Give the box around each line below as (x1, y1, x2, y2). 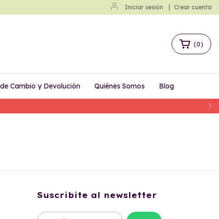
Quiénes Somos (94, 82, 145, 90)
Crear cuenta (174, 3, 212, 11)
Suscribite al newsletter (37, 190, 157, 200)
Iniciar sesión (125, 3, 163, 11)
